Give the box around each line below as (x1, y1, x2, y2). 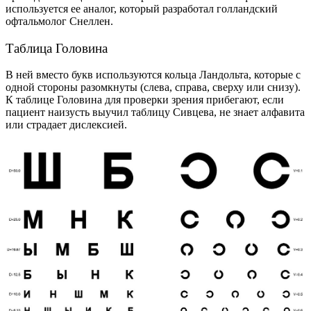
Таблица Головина (6, 40, 108, 56)
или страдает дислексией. (6, 119, 127, 131)
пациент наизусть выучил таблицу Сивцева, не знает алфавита (6, 106, 305, 119)
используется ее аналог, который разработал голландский (6, 2, 278, 15)
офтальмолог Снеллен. (6, 15, 113, 27)
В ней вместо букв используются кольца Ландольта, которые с (6, 69, 301, 81)
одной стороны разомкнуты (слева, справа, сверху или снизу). (6, 81, 301, 94)
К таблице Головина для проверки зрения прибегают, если (6, 94, 284, 106)
